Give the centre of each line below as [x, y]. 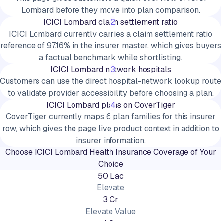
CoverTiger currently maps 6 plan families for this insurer [110, 117]
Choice [110, 164]
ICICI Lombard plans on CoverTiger [110, 105]
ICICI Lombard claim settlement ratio [110, 22]
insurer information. [110, 140]
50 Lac [110, 176]
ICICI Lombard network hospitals [110, 69]
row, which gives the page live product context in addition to [110, 129]
